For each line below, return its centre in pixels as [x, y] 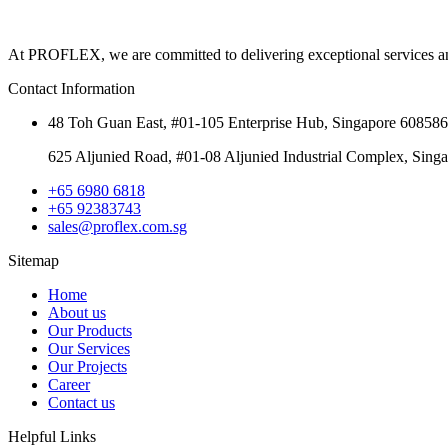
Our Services [89, 348]
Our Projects [87, 366]
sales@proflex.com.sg [117, 226]
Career [69, 384]
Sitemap [33, 260]
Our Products [90, 330]
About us [77, 312]
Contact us [81, 402]
